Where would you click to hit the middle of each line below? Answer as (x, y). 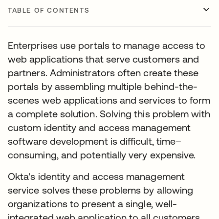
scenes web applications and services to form (109, 100)
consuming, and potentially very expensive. (102, 155)
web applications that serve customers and (104, 59)
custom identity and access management (99, 127)
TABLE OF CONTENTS (49, 10)
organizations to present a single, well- (93, 204)
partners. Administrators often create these (103, 73)
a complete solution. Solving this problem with (109, 114)
